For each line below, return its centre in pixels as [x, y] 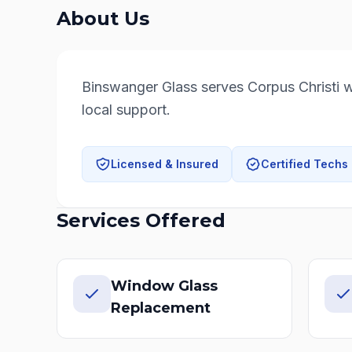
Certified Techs [304, 164]
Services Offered [141, 220]
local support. [126, 110]
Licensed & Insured [165, 164]
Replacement [161, 308]
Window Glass [164, 286]
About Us [103, 18]
